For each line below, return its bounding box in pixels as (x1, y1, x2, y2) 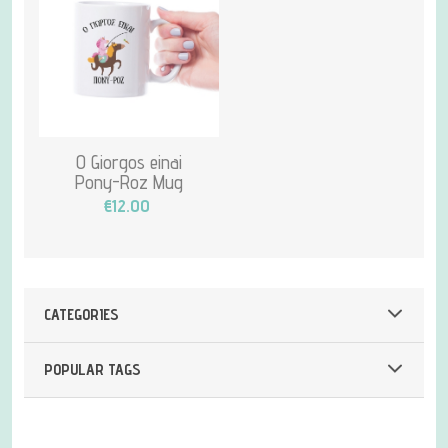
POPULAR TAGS (44, 360, 141, 379)
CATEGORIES (44, 305, 119, 324)
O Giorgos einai (76, 151, 182, 173)
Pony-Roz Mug (75, 171, 183, 193)
